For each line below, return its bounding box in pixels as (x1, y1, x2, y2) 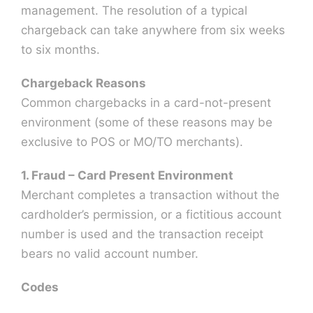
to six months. (20, 42, 100, 57)
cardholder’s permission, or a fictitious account (20, 207, 282, 221)
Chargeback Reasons (20, 75, 146, 90)
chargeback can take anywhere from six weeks (20, 22, 285, 37)
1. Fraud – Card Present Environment (20, 168, 233, 182)
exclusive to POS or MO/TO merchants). (20, 134, 243, 149)
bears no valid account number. (20, 246, 198, 261)
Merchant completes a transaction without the (20, 187, 279, 202)
